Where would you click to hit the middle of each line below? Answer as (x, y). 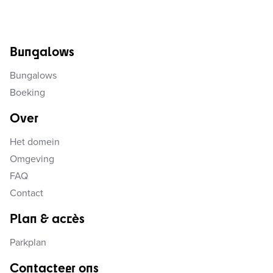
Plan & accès (47, 218)
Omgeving (32, 159)
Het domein (35, 142)
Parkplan (28, 243)
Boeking (27, 93)
